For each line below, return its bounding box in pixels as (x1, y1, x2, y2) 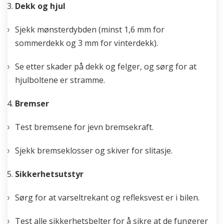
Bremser (15, 98, 49, 109)
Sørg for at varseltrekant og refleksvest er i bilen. (15, 192, 199, 203)
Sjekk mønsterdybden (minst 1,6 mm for (15, 24, 164, 35)
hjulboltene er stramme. (15, 74, 105, 85)
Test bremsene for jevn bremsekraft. (15, 121, 153, 132)
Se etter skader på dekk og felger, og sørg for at (15, 61, 196, 72)
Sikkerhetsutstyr (15, 168, 83, 179)
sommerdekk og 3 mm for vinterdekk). (15, 37, 158, 48)
